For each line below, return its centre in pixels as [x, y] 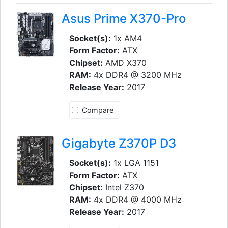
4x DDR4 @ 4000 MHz [136, 199]
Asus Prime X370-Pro [123, 18]
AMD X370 [124, 62]
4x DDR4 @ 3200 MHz [136, 75]
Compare [97, 110]
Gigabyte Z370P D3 [119, 143]
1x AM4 [126, 38]
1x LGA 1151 [135, 163]
